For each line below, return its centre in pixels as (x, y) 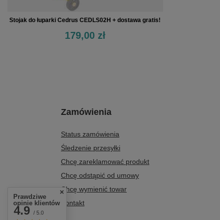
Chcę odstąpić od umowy (100, 175)
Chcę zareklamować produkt (105, 162)
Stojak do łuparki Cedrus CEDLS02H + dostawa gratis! (85, 20)
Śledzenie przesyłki (91, 148)
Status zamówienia (90, 134)
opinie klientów (37, 203)
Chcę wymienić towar (94, 189)
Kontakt (73, 203)
